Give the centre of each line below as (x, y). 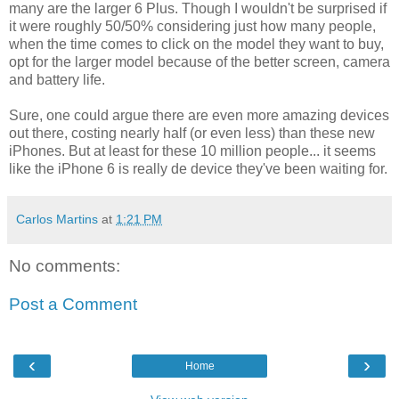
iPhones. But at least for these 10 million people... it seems (192, 151)
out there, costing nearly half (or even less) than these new (192, 133)
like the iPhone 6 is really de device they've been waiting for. (198, 168)
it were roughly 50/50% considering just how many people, (192, 26)
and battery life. (57, 79)
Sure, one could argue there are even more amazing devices (199, 115)
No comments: (65, 265)
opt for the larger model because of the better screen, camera (199, 61)
